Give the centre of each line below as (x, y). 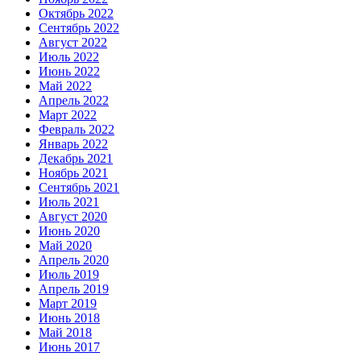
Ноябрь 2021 (73, 173)
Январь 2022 (73, 144)
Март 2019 (68, 303)
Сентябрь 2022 (79, 28)
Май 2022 (65, 86)
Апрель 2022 (74, 100)
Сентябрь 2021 (79, 187)
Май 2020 (65, 245)
